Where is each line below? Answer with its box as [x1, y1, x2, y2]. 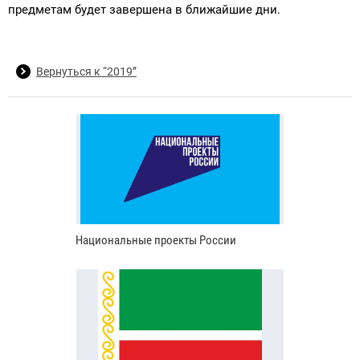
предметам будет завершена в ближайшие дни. [8, 2, 280, 18]
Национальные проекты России [76, 232, 236, 247]
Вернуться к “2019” [36, 65, 137, 79]
